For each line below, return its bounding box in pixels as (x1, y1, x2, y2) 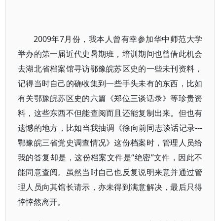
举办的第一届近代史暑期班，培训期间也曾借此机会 (18, 48, 203, 59)
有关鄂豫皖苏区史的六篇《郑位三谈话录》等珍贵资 (18, 93, 203, 104)
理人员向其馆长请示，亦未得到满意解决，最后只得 (18, 182, 203, 192)
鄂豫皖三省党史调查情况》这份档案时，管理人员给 (18, 137, 203, 148)
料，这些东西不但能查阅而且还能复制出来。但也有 (18, 108, 203, 118)
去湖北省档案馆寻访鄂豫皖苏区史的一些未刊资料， (18, 63, 203, 74)
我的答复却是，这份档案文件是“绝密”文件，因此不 (18, 152, 203, 163)
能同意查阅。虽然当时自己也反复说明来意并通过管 (18, 167, 203, 178)
